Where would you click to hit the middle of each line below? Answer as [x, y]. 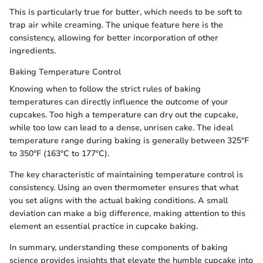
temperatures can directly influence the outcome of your [119, 102]
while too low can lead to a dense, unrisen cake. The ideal [121, 128]
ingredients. [33, 51]
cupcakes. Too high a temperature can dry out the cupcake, [124, 115]
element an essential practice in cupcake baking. [104, 227]
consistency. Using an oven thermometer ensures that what [124, 188]
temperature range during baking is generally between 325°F [129, 141]
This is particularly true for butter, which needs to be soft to [126, 12]
